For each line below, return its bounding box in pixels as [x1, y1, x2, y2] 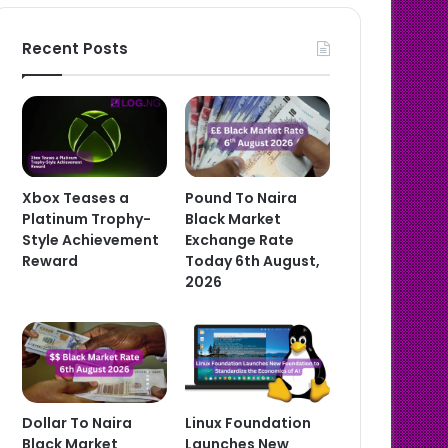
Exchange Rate [185, 229, 295, 250]
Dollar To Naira [22, 413, 133, 434]
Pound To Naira [185, 187, 298, 208]
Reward [22, 250, 79, 271]
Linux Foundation [185, 413, 312, 434]
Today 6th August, [185, 250, 321, 271]
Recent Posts [22, 38, 129, 59]
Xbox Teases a [22, 187, 130, 208]
